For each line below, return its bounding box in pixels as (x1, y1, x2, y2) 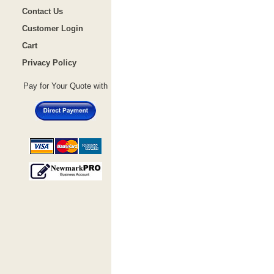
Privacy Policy (22, 58, 76, 67)
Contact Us (22, 7, 63, 16)
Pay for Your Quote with (23, 81, 108, 91)
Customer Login (22, 24, 83, 33)
